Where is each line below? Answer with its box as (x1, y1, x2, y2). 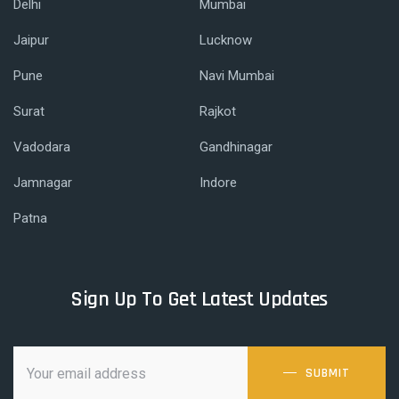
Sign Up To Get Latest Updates (71, 286, 328, 313)
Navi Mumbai (199, 68, 274, 84)
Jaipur (13, 32, 49, 48)
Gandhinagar (199, 139, 273, 155)
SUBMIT (305, 365, 350, 381)
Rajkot (199, 103, 236, 119)
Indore (199, 175, 237, 191)
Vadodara (13, 139, 70, 155)
